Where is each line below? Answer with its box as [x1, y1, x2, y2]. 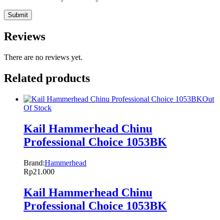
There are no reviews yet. [4, 53, 82, 62]
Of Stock [24, 104, 52, 112]
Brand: [24, 158, 45, 167]
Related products [4, 72, 90, 85]
